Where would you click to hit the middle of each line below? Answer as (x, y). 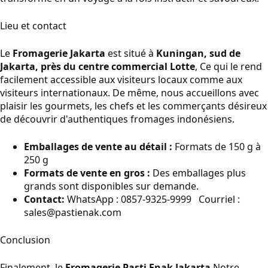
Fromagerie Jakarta (59, 54)
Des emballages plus (198, 173)
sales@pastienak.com (73, 213)
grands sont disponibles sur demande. (111, 186)
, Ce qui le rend (229, 67)
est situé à (131, 54)
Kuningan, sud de (198, 54)
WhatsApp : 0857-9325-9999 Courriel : (152, 200)
